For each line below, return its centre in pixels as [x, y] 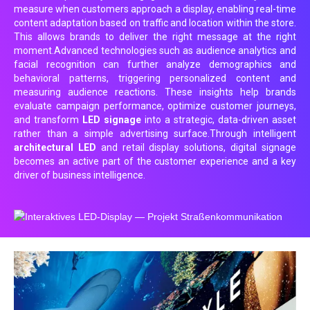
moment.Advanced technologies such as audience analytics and [155, 50]
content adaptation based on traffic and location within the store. [155, 22]
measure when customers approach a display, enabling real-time [155, 9]
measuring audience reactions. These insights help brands [155, 92]
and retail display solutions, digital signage [196, 147]
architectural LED [55, 147]
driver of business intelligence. [80, 175]
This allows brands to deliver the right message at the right [155, 36]
